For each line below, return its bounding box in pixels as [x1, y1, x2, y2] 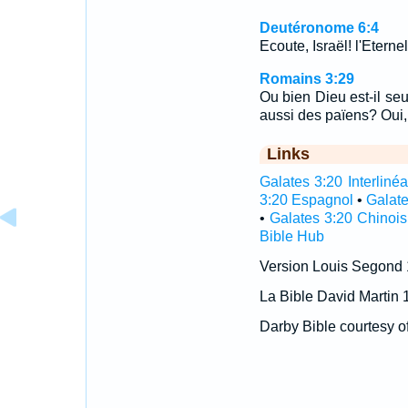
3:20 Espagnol [259, 192, 353, 208]
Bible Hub [259, 229, 324, 244]
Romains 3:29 [259, 71, 354, 87]
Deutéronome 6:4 [259, 20, 379, 36]
